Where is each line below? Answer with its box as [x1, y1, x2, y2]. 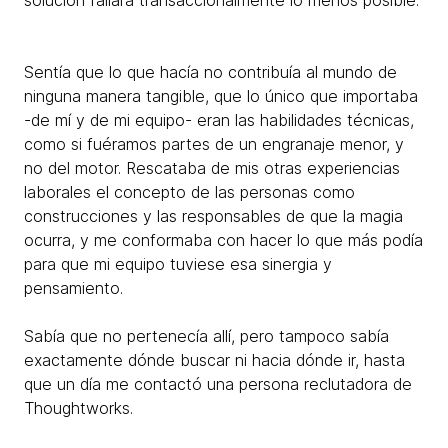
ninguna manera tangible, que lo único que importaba [24, 86, 418, 106]
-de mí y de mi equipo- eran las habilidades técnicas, [24, 110, 414, 130]
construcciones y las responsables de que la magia [24, 206, 403, 226]
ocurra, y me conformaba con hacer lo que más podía [24, 230, 423, 250]
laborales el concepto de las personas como [24, 182, 355, 202]
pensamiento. [24, 278, 128, 298]
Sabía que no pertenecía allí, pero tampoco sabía [24, 326, 389, 346]
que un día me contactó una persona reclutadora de [24, 374, 412, 394]
